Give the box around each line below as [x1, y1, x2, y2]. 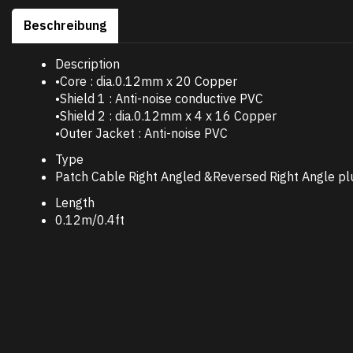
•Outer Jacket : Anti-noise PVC [55, 125, 228, 141]
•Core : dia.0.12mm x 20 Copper [55, 73, 237, 89]
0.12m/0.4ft [55, 212, 124, 228]
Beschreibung [24, 17, 106, 33]
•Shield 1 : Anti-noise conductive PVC [55, 91, 263, 106]
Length [55, 195, 95, 210]
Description [55, 56, 120, 72]
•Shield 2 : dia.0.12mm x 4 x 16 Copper [55, 108, 277, 124]
